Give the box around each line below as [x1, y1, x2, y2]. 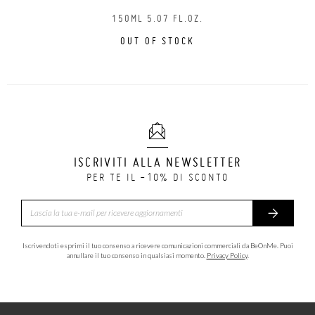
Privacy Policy [206, 251, 247, 259]
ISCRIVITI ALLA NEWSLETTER [73, 155, 242, 169]
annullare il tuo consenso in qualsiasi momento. [66, 251, 207, 259]
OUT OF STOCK [120, 34, 195, 47]
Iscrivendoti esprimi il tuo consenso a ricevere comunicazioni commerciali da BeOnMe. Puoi [22, 241, 293, 250]
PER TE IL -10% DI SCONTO [86, 170, 229, 184]
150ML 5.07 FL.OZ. [112, 12, 203, 25]
